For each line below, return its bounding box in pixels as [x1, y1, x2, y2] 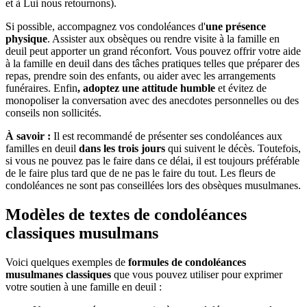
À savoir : [5, 130, 51, 142]
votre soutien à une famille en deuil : [5, 280, 162, 293]
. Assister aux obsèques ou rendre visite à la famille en [47, 33, 280, 45]
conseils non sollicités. [5, 107, 101, 119]
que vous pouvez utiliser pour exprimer [111, 268, 282, 280]
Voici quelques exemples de [5, 256, 128, 268]
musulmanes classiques [5, 268, 111, 280]
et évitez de [218, 82, 267, 94]
